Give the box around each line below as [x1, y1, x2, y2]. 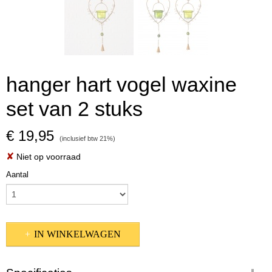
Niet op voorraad [14, 152, 81, 161]
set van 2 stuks [6, 97, 143, 120]
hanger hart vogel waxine [6, 73, 237, 96]
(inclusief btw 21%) [59, 135, 115, 142]
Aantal [6, 170, 29, 179]
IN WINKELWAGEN [34, 229, 121, 239]
